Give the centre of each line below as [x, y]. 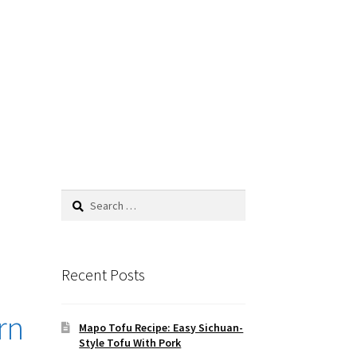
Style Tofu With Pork [130, 342]
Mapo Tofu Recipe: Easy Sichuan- [161, 327]
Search [77, 198]
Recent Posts [103, 275]
